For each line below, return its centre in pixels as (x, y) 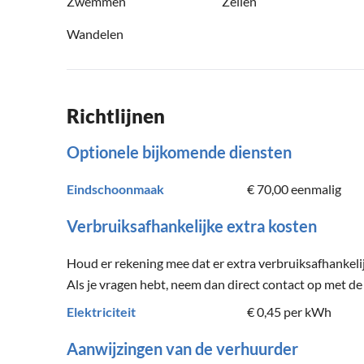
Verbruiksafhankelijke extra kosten (192, 226)
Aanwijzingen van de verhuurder (182, 349)
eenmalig (315, 189)
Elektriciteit (101, 312)
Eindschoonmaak (115, 189)
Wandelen (95, 34)
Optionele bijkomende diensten (179, 152)
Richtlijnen (116, 116)
